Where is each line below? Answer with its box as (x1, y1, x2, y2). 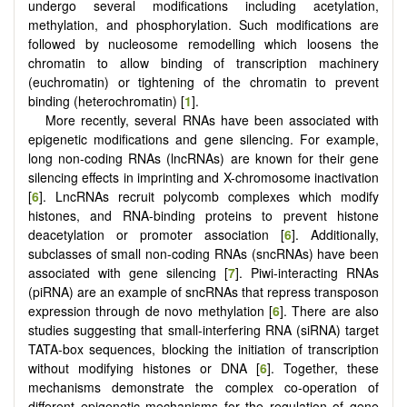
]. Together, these (267, 359, 379, 378)
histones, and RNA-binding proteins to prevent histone (28, 206, 379, 225)
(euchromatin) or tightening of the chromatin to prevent (28, 73, 379, 92)
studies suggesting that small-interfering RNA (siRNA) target (28, 321, 379, 340)
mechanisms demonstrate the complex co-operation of (28, 378, 379, 397)
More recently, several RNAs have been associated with (45, 111, 379, 130)
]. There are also (279, 302, 379, 321)
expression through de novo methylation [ (28, 302, 273, 321)
